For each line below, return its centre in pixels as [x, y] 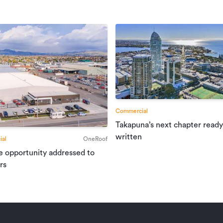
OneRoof [95, 139]
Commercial [132, 111]
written [129, 137]
